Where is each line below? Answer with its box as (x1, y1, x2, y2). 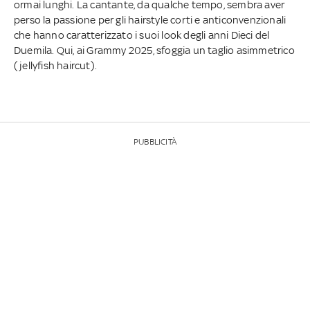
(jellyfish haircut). (14, 59, 100, 71)
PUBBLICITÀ (134, 136, 176, 147)
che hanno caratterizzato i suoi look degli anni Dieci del (14, 28, 270, 41)
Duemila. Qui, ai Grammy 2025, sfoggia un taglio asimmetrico (14, 44, 295, 56)
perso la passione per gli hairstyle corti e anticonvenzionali (14, 13, 286, 26)
